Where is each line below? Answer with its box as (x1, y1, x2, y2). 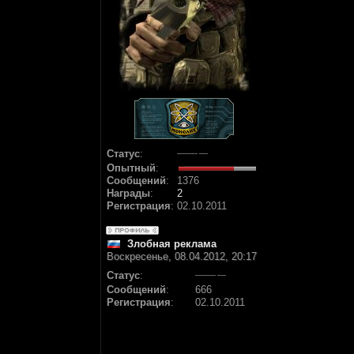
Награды (107, 187, 150, 199)
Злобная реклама (127, 238, 217, 250)
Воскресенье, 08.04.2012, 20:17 (107, 250, 257, 262)
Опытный (107, 162, 156, 174)
